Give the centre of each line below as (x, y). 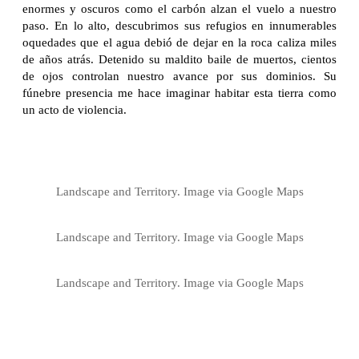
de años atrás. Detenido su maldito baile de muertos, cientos (179, 59)
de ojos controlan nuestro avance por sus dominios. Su (179, 76)
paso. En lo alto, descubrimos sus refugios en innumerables (179, 25)
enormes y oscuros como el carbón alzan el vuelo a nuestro (179, 8)
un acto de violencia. (75, 109)
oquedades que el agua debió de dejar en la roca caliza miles (179, 42)
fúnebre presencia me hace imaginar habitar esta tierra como (179, 93)
